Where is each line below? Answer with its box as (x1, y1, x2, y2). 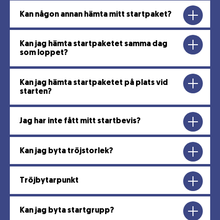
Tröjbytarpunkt (20, 177, 79, 185)
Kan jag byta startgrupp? (20, 206, 114, 215)
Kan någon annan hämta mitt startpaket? (20, 10, 171, 19)
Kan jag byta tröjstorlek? (20, 147, 113, 155)
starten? (20, 87, 52, 96)
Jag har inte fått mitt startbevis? (20, 117, 140, 125)
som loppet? (20, 49, 68, 57)
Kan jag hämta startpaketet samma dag (20, 40, 167, 48)
